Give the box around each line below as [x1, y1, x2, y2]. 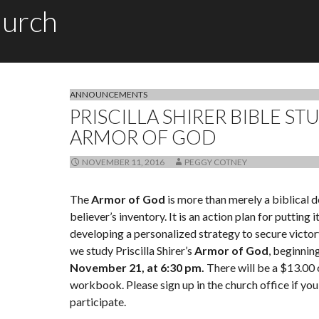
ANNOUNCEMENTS [70, 89, 147, 100]
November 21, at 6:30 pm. [70, 261, 204, 274]
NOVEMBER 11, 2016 [82, 157, 164, 167]
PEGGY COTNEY [184, 157, 247, 167]
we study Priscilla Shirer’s [70, 244, 194, 257]
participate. [70, 295, 126, 308]
